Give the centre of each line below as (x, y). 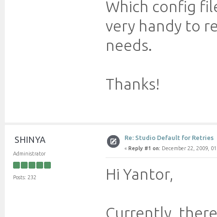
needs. (129, 45)
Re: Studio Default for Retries (169, 138)
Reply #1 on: (144, 148)
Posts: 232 (24, 178)
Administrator (29, 153)
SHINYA (30, 139)
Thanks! (133, 84)
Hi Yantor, (139, 174)
